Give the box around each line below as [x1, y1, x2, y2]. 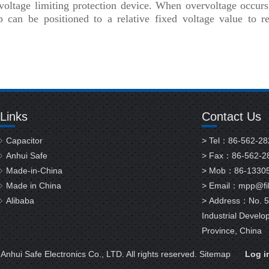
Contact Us [202, 109, 261, 123]
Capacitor [6, 135, 43, 145]
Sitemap [199, 249, 231, 259]
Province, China [202, 225, 262, 235]
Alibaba [6, 195, 34, 205]
